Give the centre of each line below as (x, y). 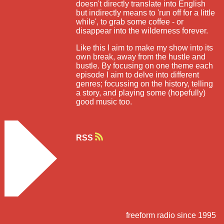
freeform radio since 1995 (171, 215)
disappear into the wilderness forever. (142, 30)
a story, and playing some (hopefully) (141, 92)
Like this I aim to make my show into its (145, 47)
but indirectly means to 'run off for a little (146, 12)
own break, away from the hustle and (141, 56)
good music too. (104, 101)
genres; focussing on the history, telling (145, 83)
